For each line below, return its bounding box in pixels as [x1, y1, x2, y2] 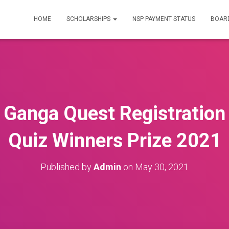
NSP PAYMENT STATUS [132, 15, 195, 22]
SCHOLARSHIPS [66, 15, 112, 22]
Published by [40, 162, 94, 172]
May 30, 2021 [135, 162, 189, 172]
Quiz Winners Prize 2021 [8, 129, 221, 152]
